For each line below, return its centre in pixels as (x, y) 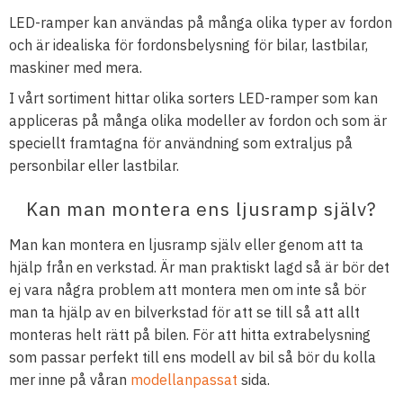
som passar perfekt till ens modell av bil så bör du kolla (193, 357)
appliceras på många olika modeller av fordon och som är (198, 121)
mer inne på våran (70, 379)
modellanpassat (184, 379)
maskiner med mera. (76, 67)
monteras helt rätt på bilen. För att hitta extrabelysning (190, 334)
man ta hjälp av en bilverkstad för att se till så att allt (184, 312)
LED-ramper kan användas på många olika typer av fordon (201, 22)
